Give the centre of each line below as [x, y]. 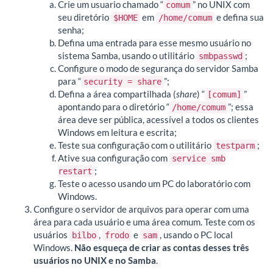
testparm [235, 146]
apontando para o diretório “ [114, 107]
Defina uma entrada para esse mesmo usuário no [154, 43]
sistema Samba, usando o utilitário [127, 56]
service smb [199, 159]
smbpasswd [221, 56]
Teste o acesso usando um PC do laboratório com [154, 184]
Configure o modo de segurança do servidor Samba [158, 69]
